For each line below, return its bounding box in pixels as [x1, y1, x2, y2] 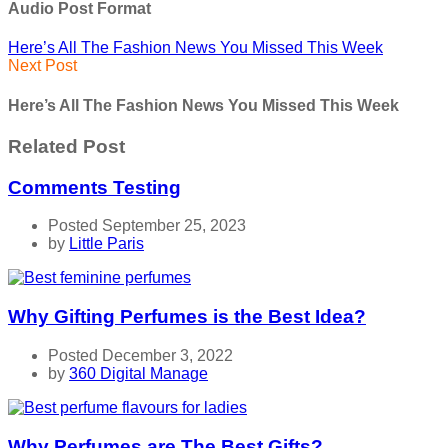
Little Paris [69, 235, 144, 253]
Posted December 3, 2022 [48, 346, 233, 364]
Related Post [8, 135, 125, 157]
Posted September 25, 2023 [48, 217, 246, 235]
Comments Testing [8, 176, 181, 198]
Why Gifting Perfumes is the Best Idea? [8, 306, 366, 328]
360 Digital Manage [69, 364, 208, 382]
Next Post [8, 57, 77, 75]
